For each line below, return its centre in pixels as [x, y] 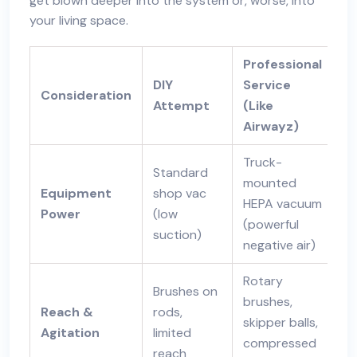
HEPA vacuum [282, 204]
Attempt [181, 106]
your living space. [79, 20]
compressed [279, 343]
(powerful [271, 224]
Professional [282, 64]
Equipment [76, 193]
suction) [177, 235]
